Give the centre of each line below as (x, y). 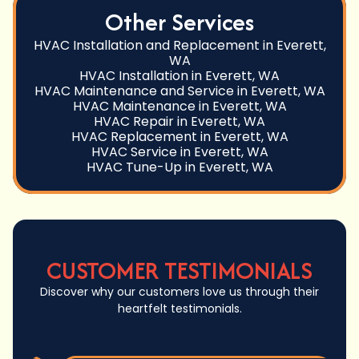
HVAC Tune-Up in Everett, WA (179, 167)
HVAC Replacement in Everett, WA (179, 137)
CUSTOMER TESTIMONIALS (179, 271)
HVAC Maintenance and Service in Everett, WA (179, 91)
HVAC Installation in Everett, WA (179, 76)
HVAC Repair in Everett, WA (179, 122)
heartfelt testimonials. (179, 309)
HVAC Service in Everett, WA (179, 152)
